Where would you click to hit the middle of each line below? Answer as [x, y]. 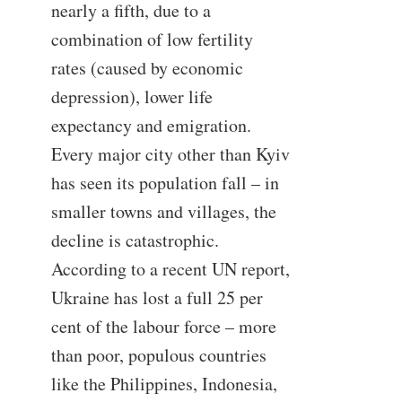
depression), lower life [131, 96]
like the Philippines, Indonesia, [164, 383]
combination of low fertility [152, 39]
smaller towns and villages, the [163, 211]
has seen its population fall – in [165, 182]
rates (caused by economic [147, 67]
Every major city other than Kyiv [170, 153]
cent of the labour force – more [163, 326]
